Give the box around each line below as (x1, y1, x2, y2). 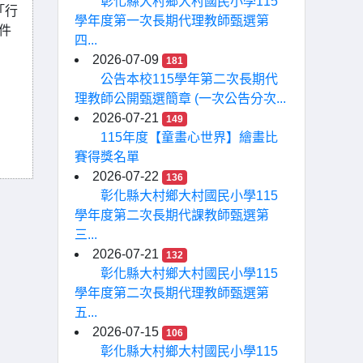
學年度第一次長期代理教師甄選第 (75, 14, 269, 28)
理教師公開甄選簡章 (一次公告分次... (75, 92, 286, 105)
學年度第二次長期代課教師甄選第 (75, 208, 269, 222)
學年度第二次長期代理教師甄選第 (75, 286, 269, 300)
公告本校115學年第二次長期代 (100, 72, 278, 86)
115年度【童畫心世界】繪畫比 (100, 130, 278, 144)
